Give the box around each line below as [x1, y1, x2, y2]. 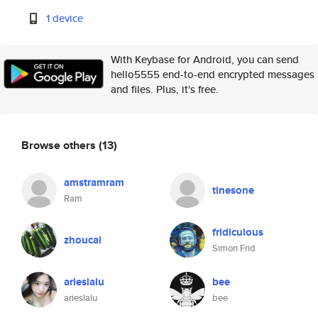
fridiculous [212, 224, 263, 240]
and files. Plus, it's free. [111, 82, 219, 97]
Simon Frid [212, 241, 256, 255]
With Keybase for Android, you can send [111, 52, 299, 67]
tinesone [212, 182, 254, 198]
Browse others [21, 136, 99, 153]
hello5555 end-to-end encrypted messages [111, 67, 314, 82]
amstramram [64, 175, 124, 190]
